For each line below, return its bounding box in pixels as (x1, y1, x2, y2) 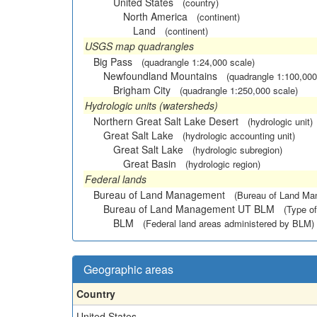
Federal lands (85, 171, 146, 186)
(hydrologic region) (185, 156, 260, 171)
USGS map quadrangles (85, 38, 194, 53)
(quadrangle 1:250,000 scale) (180, 83, 298, 97)
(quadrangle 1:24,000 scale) (142, 54, 255, 69)
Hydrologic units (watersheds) (85, 98, 218, 113)
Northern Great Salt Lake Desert (93, 113, 238, 128)
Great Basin (123, 156, 176, 171)
